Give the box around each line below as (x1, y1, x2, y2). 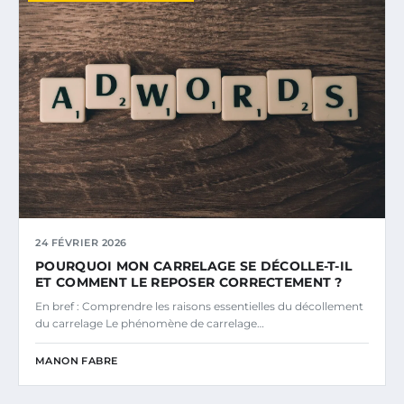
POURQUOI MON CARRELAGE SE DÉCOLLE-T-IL (35, 257, 353, 274)
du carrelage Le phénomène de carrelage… (35, 316, 264, 330)
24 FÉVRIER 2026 (35, 235, 127, 249)
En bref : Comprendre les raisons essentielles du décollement (35, 298, 363, 313)
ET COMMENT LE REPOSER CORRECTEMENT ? (35, 273, 343, 290)
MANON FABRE (35, 353, 118, 367)
